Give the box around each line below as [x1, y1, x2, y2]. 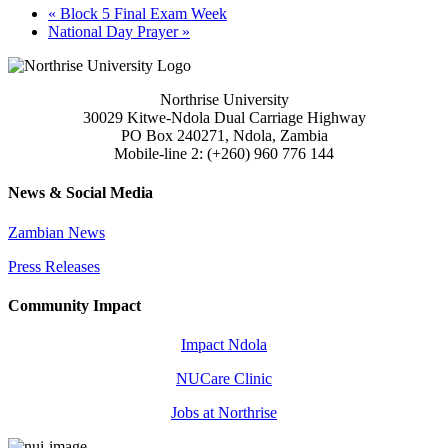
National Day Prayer [48, 23, 182, 41]
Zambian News [8, 223, 105, 241]
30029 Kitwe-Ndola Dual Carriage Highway [82, 109, 366, 127]
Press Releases [8, 257, 100, 275]
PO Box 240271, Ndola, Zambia [120, 127, 328, 145]
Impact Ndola [181, 336, 267, 354]
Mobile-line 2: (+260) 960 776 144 [114, 145, 334, 163]
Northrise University [159, 91, 289, 109]
